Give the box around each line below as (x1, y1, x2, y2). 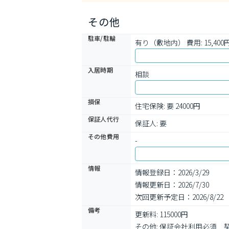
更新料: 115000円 (135, 209, 188, 219)
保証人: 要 (135, 118, 167, 128)
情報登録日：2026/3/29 (135, 167, 209, 177)
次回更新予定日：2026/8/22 (135, 192, 223, 202)
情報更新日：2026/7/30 (135, 179, 209, 190)
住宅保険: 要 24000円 (135, 101, 200, 111)
